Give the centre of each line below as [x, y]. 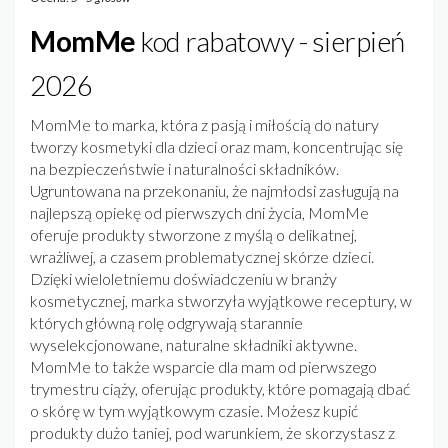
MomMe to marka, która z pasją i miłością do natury [204, 125]
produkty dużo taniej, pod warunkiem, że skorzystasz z [212, 433]
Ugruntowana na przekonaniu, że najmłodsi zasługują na [214, 191]
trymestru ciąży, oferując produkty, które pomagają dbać [220, 389]
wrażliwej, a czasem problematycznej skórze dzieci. [202, 257]
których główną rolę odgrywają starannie [166, 323]
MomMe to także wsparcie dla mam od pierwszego [203, 367]
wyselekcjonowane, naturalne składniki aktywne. [193, 345]
